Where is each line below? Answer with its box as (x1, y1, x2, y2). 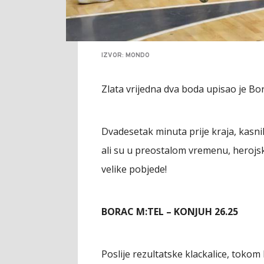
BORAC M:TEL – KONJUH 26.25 (101, 204, 238, 218)
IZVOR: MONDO (101, 51, 150, 60)
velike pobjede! (101, 162, 167, 176)
